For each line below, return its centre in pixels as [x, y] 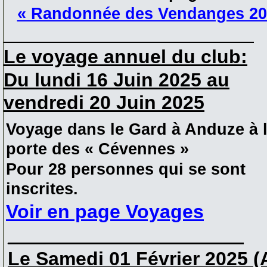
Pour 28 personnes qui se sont [126, 170]
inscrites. [42, 189]
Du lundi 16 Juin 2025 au [117, 80]
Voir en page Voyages [105, 211]
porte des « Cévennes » [97, 149]
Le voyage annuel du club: [125, 56]
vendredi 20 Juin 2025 [104, 103]
